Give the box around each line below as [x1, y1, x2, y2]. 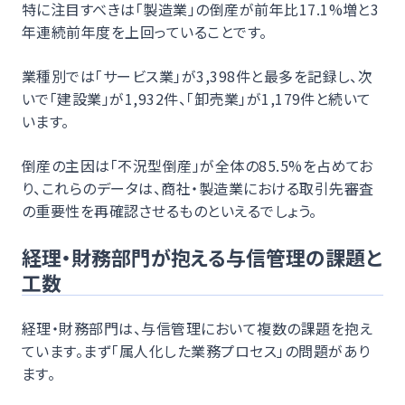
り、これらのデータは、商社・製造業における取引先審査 [22, 176, 374, 199]
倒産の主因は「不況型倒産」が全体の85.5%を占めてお [22, 154, 373, 176]
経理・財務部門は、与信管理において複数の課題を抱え [22, 316, 373, 339]
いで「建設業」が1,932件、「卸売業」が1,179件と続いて [22, 87, 372, 109]
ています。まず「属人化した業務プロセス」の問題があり [22, 339, 371, 362]
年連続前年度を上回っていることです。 [22, 20, 268, 42]
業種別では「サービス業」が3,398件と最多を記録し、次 [22, 64, 373, 87]
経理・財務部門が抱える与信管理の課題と [22, 241, 381, 271]
